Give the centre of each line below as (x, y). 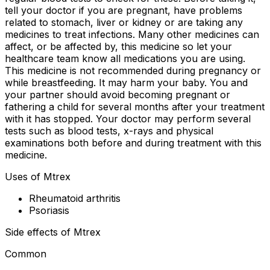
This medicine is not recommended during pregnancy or (133, 71)
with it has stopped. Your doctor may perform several (128, 119)
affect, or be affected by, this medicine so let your (118, 47)
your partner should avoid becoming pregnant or (118, 95)
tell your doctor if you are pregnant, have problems (124, 11)
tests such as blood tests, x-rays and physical (109, 131)
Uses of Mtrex (38, 177)
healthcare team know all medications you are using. (125, 59)
